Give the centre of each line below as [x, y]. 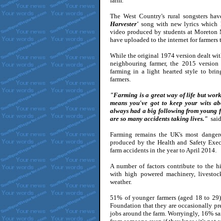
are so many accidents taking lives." [160, 119]
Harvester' [126, 24]
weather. [121, 182]
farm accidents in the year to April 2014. [163, 150]
